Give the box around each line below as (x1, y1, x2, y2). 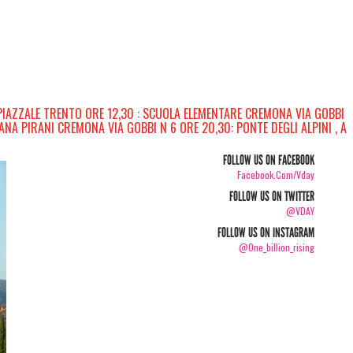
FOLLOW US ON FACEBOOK (223, 152, 315, 169)
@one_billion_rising (239, 240, 315, 254)
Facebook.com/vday (237, 168, 315, 181)
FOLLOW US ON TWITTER (229, 188, 315, 205)
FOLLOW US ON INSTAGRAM (217, 225, 315, 241)
